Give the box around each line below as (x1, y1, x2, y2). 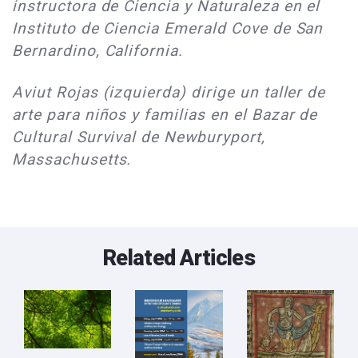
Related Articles (102, 245, 256, 271)
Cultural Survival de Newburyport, (12, 127, 265, 146)
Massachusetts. (12, 149, 132, 169)
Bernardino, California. (12, 41, 184, 60)
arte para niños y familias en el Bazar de (12, 105, 318, 124)
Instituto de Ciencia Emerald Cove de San (12, 18, 324, 38)
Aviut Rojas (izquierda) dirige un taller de (12, 82, 326, 101)
